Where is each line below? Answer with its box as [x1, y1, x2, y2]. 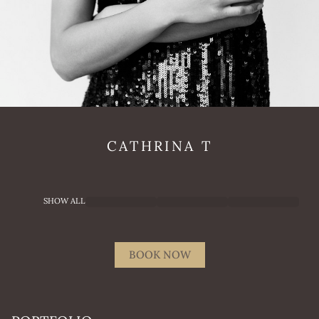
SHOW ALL [43, 194, 85, 209]
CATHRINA [106, 132, 195, 159]
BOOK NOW [128, 245, 191, 266]
